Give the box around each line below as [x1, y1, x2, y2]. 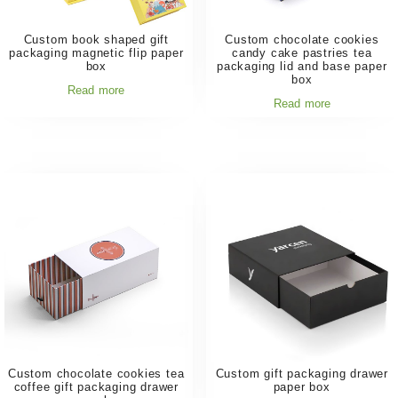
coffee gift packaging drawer [13, 380, 179, 394]
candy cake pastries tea [232, 45, 372, 60]
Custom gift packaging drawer [215, 367, 388, 381]
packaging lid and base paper [217, 59, 387, 73]
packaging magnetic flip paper [9, 45, 184, 60]
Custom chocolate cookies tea [8, 367, 185, 381]
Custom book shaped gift [23, 32, 169, 46]
